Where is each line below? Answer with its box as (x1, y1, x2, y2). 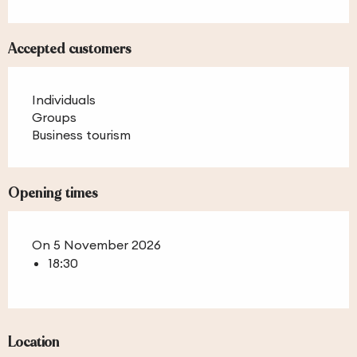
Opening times (8, 183, 99, 202)
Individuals (32, 91, 96, 108)
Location (8, 332, 60, 351)
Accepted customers (8, 39, 132, 58)
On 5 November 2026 (32, 236, 161, 253)
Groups (32, 108, 76, 125)
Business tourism (32, 126, 131, 143)
